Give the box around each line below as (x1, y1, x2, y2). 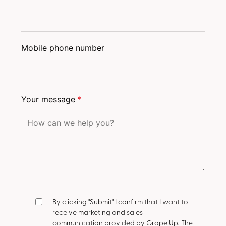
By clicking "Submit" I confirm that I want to (52, 197, 189, 206)
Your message (21, 94, 76, 105)
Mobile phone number (21, 43, 105, 53)
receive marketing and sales (52, 207, 143, 217)
